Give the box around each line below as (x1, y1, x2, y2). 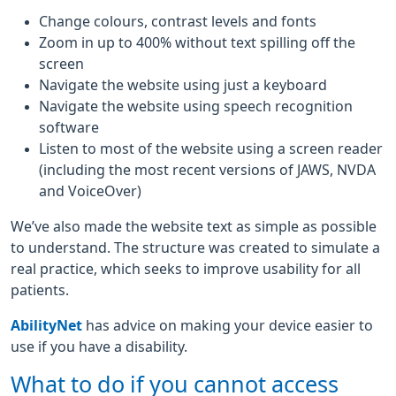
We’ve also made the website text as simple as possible (11, 219, 377, 233)
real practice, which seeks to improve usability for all (11, 262, 361, 276)
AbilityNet (11, 318, 82, 332)
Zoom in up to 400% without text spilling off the (39, 35, 355, 49)
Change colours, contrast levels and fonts (39, 14, 316, 28)
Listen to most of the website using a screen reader (39, 141, 383, 156)
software (39, 120, 99, 134)
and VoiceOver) (39, 184, 141, 198)
